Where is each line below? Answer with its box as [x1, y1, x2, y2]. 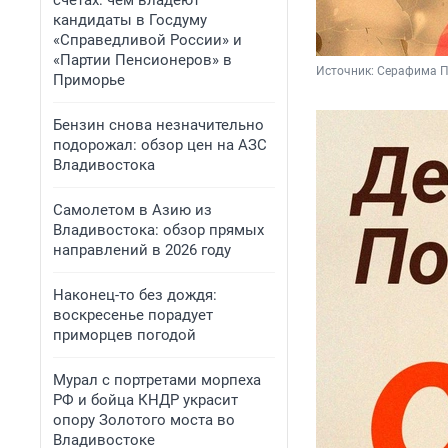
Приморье [53, 71, 125, 89]
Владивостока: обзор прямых [53, 221, 264, 239]
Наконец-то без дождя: [53, 286, 217, 304]
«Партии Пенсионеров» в [53, 51, 232, 69]
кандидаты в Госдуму [53, 11, 207, 29]
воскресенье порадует [53, 306, 213, 324]
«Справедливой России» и [53, 31, 242, 49]
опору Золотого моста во [53, 411, 235, 429]
